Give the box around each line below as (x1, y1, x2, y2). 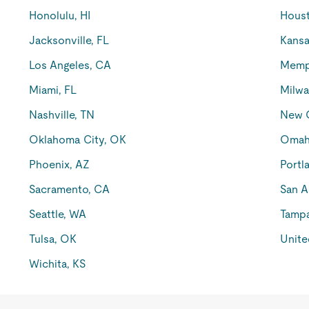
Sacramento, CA (29, 183, 110, 196)
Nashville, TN (29, 108, 95, 121)
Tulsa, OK (29, 232, 77, 246)
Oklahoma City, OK (29, 133, 127, 146)
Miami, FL (29, 83, 77, 97)
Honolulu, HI (29, 9, 91, 22)
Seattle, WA (29, 208, 87, 221)
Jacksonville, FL (29, 34, 110, 47)
